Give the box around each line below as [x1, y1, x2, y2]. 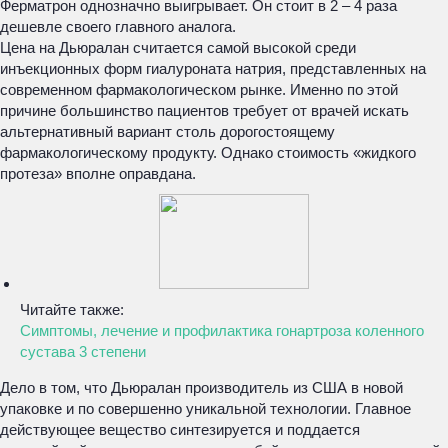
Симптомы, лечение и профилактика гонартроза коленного [20, 322, 424, 339]
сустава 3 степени [20, 343, 146, 360]
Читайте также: [20, 301, 124, 318]
